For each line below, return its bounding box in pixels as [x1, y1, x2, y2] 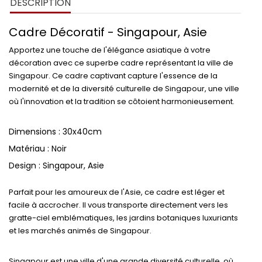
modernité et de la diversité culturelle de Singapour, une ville [9, 83, 239, 94]
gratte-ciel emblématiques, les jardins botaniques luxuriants [9, 212, 238, 223]
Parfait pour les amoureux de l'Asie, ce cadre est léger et [9, 187, 225, 198]
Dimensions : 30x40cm [9, 126, 102, 137]
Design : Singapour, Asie [9, 160, 104, 171]
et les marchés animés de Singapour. [9, 225, 151, 236]
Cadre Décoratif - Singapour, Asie [9, 24, 207, 40]
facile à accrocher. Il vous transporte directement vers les [9, 199, 228, 211]
